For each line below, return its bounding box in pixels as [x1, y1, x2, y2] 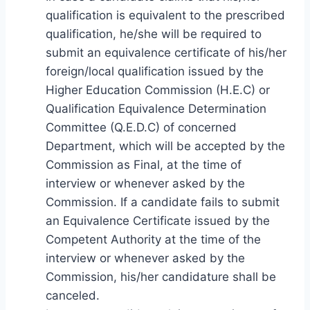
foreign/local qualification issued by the [46, 64, 264, 79]
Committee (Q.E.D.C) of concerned [46, 120, 237, 135]
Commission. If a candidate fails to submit [46, 195, 280, 210]
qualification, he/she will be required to [46, 27, 262, 42]
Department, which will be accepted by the [46, 139, 285, 154]
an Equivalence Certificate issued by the [46, 214, 270, 228]
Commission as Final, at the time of [46, 158, 241, 172]
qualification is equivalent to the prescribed [46, 8, 285, 23]
